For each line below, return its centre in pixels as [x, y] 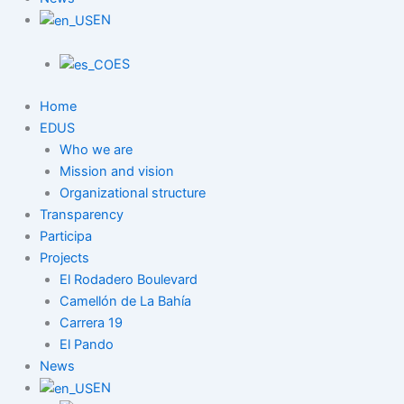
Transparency [81, 215]
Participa [65, 237]
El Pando [86, 345]
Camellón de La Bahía [125, 302]
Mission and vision [116, 172]
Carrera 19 [91, 323]
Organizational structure [132, 193]
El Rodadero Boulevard [128, 280]
